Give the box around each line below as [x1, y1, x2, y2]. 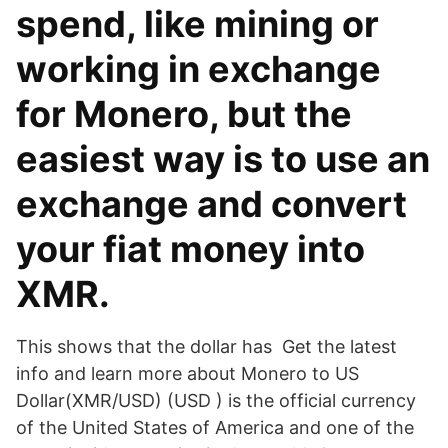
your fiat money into [16, 227, 365, 271]
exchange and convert [16, 182, 407, 226]
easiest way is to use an [16, 137, 430, 181]
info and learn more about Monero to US [16, 363, 359, 384]
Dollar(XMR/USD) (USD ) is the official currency [16, 390, 416, 411]
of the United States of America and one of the [16, 417, 414, 438]
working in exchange [16, 47, 381, 91]
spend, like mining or [16, 2, 379, 46]
